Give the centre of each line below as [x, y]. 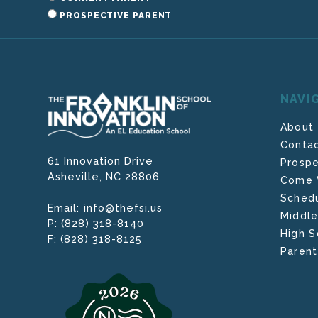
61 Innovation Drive [101, 160]
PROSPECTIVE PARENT [116, 16]
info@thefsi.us [123, 207]
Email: [66, 208]
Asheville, [77, 176]
